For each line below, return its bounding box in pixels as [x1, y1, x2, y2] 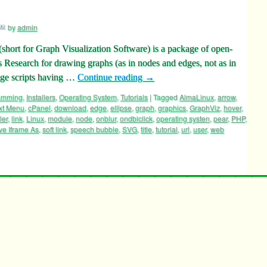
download [54, 103, 86, 113]
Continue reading [77, 72, 145, 82]
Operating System [59, 92, 117, 102]
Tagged [153, 92, 178, 102]
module [48, 113, 72, 123]
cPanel [28, 103, 51, 113]
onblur [96, 113, 116, 123]
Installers [26, 92, 55, 102]
